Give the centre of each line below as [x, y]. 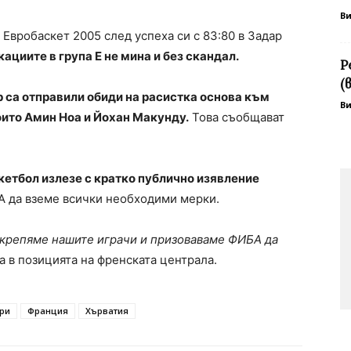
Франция [48, 311]
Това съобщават [237, 118]
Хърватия [107, 311]
